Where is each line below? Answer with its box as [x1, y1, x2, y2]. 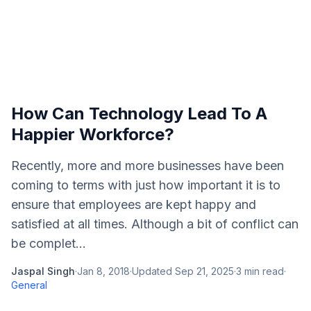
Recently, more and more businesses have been [11, 158, 284, 173]
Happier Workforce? [11, 124, 174, 144]
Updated [132, 265, 175, 277]
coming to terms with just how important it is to [11, 178, 280, 192]
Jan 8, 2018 [77, 265, 130, 277]
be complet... [11, 236, 86, 251]
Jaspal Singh [11, 265, 75, 277]
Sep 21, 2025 [175, 265, 234, 277]
